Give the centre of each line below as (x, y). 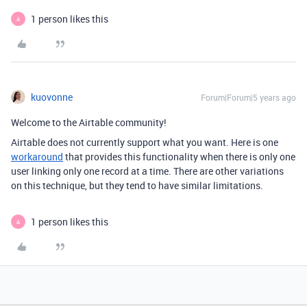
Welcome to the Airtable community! (89, 123)
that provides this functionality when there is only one (179, 157)
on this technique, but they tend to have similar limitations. (137, 186)
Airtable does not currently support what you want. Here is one (145, 143)
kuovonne (52, 97)
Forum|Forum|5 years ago (248, 98)
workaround (37, 157)
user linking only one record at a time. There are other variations (147, 171)
